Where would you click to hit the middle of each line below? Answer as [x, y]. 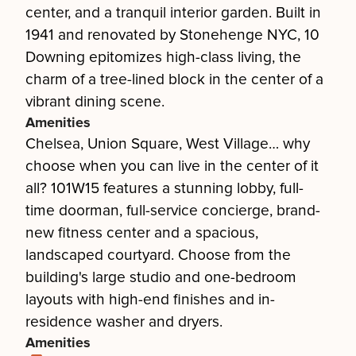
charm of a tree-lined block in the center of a [174, 79]
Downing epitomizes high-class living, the [163, 57]
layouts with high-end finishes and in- [150, 300]
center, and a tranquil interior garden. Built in [173, 13]
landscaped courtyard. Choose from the [158, 255]
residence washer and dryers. [124, 322]
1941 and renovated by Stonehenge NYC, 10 [172, 35]
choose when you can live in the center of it [172, 166]
